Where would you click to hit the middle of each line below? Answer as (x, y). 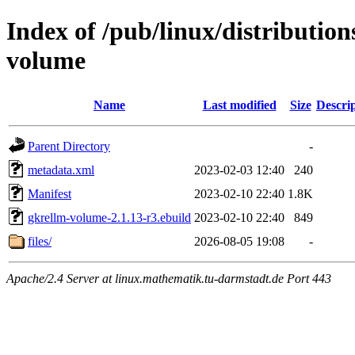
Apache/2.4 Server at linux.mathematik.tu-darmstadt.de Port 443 (169, 278)
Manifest (50, 193)
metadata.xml (61, 170)
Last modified (239, 105)
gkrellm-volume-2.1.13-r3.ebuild (109, 217)
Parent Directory (69, 146)
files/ (40, 241)
